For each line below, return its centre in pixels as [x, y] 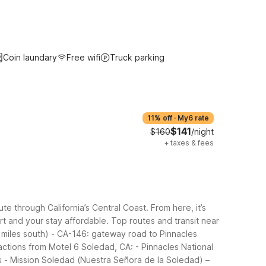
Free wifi [83, 57]
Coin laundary [30, 57]
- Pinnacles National [174, 246]
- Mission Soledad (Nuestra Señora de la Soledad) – [107, 259]
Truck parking [137, 57]
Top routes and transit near [165, 220]
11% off [160, 118]
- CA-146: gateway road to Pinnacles [124, 233]
